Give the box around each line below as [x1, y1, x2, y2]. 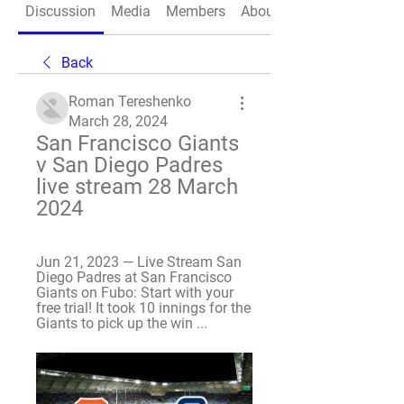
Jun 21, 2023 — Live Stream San [36, 253, 242, 271]
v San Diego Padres [36, 152, 223, 178]
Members [165, 3, 225, 20]
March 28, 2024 [69, 113, 168, 130]
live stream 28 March [36, 174, 238, 199]
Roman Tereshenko [69, 93, 191, 110]
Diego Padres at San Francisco [36, 269, 232, 286]
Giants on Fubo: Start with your [36, 284, 234, 301]
